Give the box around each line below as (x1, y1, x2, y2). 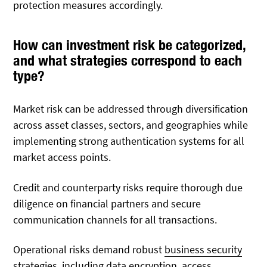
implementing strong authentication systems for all (13, 134, 245, 148)
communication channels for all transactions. (13, 212, 218, 226)
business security (164, 242, 243, 256)
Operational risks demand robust (13, 242, 165, 256)
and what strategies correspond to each (13, 52, 243, 69)
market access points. (13, 150, 111, 164)
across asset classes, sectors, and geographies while (13, 118, 249, 132)
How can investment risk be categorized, (13, 36, 246, 54)
